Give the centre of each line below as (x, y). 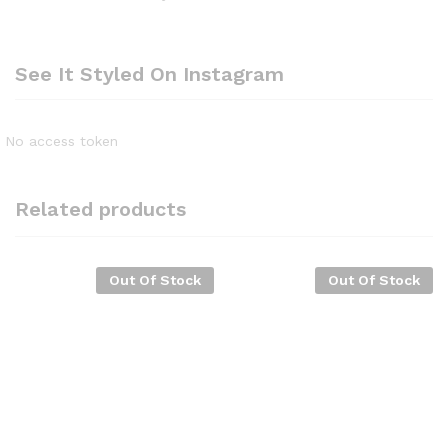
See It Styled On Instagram (149, 74)
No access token (61, 141)
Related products (100, 209)
